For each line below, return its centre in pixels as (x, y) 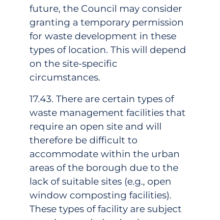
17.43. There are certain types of (102, 99)
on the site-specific (73, 63)
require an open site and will (96, 126)
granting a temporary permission (107, 22)
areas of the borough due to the (104, 167)
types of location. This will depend (108, 50)
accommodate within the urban (105, 154)
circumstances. (81, 77)
